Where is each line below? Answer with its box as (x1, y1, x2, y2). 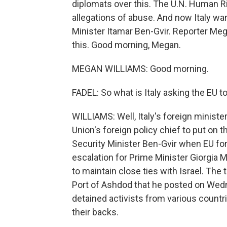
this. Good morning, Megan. (72, 40, 181, 50)
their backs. (72, 207, 119, 217)
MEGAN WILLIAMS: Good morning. (72, 63, 209, 74)
